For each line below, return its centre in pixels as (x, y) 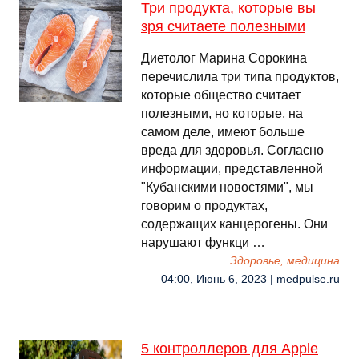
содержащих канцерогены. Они (234, 224)
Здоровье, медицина (285, 261)
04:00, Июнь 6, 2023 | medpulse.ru (250, 279)
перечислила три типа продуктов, (240, 77)
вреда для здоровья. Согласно (232, 150)
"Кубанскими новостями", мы (227, 187)
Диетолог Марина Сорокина (224, 58)
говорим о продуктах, (204, 206)
